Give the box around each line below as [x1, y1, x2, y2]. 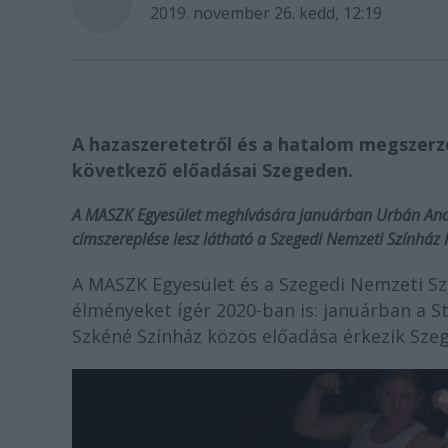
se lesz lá [154, 228, 216, 250]
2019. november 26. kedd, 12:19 [150, 2, 382, 24]
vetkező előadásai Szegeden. [95, 158, 353, 182]
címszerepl [72, 228, 146, 250]
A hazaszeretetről [72, 132, 237, 156]
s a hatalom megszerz [248, 132, 445, 156]
